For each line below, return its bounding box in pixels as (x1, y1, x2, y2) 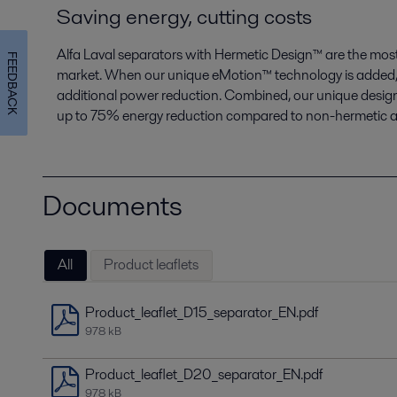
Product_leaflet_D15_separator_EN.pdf (85, 301, 318, 323)
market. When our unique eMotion (57, 64, 262, 85)
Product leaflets (104, 254, 199, 276)
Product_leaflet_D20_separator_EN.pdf (85, 363, 323, 385)
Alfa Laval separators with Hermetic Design (57, 43, 313, 65)
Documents (43, 185, 183, 225)
